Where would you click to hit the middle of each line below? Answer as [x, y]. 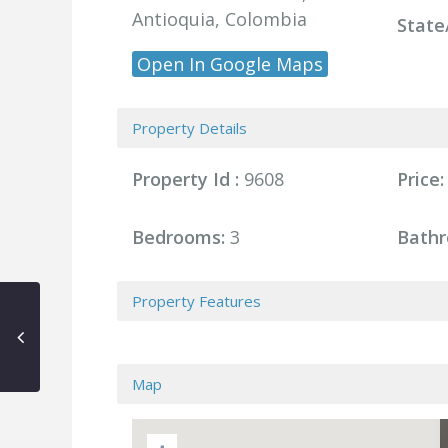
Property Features [196, 301]
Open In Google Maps [230, 64]
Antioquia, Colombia [219, 19]
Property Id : [185, 179]
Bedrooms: [178, 237]
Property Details [189, 128]
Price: [420, 179]
